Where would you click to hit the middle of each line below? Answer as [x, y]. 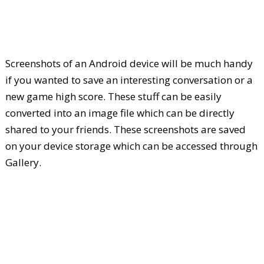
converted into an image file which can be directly [120, 113]
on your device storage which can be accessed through [131, 146]
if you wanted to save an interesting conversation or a [129, 80]
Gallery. [23, 163]
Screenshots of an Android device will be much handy [129, 64]
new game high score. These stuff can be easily [113, 97]
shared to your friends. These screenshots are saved [125, 130]
